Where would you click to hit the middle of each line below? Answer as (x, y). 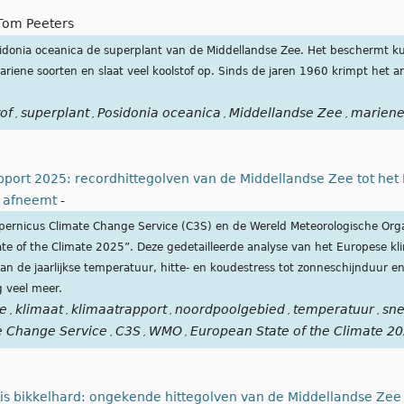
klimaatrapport (119, 310)
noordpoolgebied (230, 310)
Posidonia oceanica (159, 113)
